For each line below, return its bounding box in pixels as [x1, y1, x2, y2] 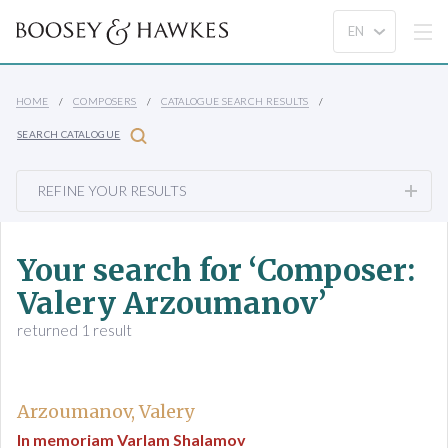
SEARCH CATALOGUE [17, 128, 121, 141]
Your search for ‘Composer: [17, 251, 415, 289]
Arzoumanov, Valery [17, 400, 194, 423]
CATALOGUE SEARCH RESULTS [161, 95, 309, 107]
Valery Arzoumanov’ [17, 284, 326, 322]
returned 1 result [17, 321, 132, 339]
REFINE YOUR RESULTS [37, 182, 186, 199]
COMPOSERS [73, 95, 137, 107]
